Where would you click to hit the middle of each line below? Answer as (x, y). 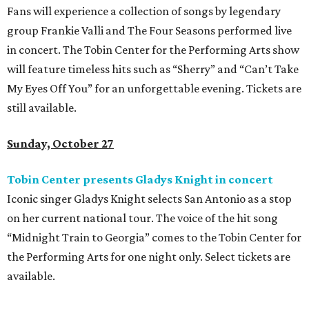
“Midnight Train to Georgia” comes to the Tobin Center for (154, 238)
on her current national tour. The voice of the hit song (142, 218)
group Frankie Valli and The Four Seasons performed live (149, 31)
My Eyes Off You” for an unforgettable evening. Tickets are (154, 89)
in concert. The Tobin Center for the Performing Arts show (153, 50)
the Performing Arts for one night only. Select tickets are (149, 257)
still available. (42, 108)
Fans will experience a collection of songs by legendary (144, 11)
